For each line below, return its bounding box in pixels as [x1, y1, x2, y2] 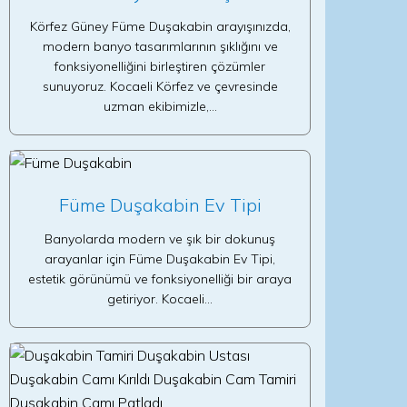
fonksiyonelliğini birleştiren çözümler [55, 58, 265, 74]
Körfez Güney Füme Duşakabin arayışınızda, [29, 18, 291, 35]
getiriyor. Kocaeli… [107, 291, 213, 307]
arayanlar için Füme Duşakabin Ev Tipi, [45, 251, 275, 267]
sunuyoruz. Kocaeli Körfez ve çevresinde [42, 78, 278, 94]
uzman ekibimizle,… [103, 98, 217, 114]
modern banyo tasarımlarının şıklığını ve [42, 38, 278, 55]
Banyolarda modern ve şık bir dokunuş [45, 231, 275, 247]
